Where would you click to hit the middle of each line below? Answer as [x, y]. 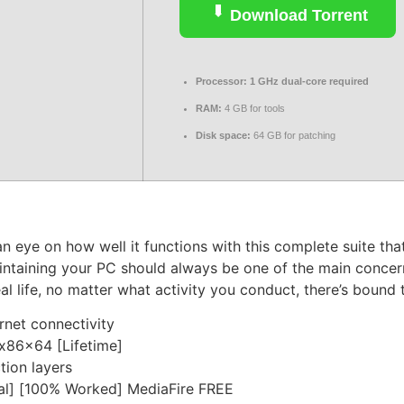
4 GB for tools [253, 108]
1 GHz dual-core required [308, 81]
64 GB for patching [293, 135]
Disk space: [223, 135]
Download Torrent [297, 15]
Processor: [221, 81]
